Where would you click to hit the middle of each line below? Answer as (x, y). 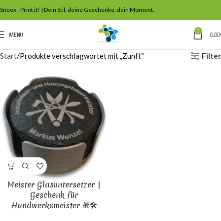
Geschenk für (54, 195)
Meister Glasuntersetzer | (54, 184)
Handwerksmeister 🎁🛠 (54, 205)
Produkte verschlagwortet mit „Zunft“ (82, 56)
